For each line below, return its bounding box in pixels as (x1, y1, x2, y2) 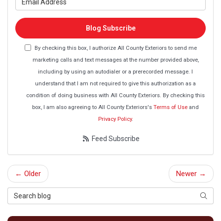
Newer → (176, 169, 206, 178)
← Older (15, 169, 41, 178)
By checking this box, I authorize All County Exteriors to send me (34, 44, 197, 51)
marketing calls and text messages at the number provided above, (32, 56, 199, 63)
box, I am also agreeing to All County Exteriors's (32, 104, 153, 110)
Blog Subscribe (85, 24, 136, 32)
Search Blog (7, 187, 50, 197)
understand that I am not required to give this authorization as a (35, 80, 196, 87)
